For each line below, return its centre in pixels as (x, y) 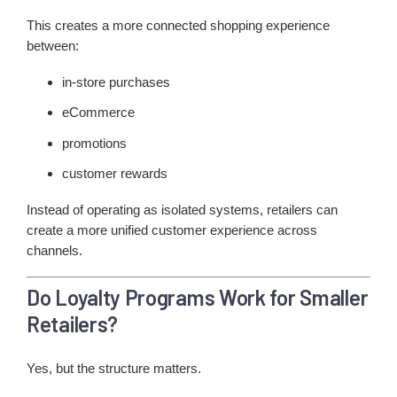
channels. (54, 250)
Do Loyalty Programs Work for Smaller (198, 298)
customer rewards (115, 173)
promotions (94, 143)
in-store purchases (116, 82)
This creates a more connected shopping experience (178, 26)
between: (53, 46)
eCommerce (98, 113)
